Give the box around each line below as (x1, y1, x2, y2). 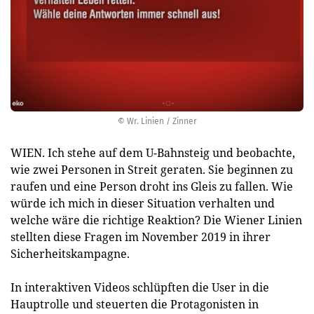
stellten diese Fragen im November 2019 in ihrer (11, 229, 271, 245)
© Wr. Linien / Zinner (117, 116, 197, 126)
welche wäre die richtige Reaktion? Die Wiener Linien (11, 212, 302, 228)
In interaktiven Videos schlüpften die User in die (11, 280, 269, 295)
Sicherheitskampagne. (11, 246, 130, 261)
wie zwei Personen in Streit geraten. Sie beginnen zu (11, 162, 293, 177)
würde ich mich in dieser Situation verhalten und (11, 196, 275, 211)
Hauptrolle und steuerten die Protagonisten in (11, 296, 259, 312)
